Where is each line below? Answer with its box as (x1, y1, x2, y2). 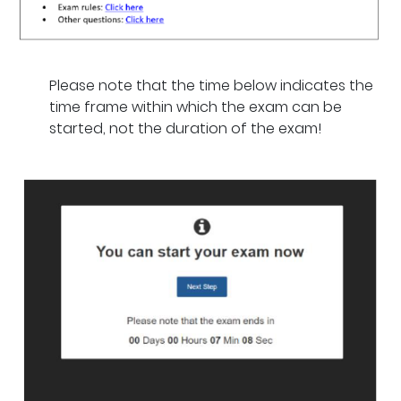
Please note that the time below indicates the (49, 74, 373, 96)
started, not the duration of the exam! (49, 117, 321, 139)
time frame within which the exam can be (49, 96, 342, 117)
